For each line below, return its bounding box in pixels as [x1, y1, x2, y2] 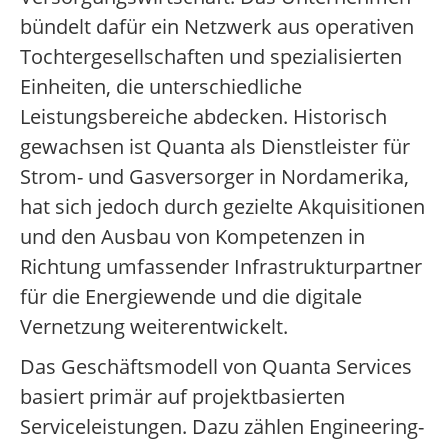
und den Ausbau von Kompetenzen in [20, 223, 365, 251]
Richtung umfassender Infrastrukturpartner [20, 253, 422, 281]
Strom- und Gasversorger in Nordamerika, [20, 163, 409, 191]
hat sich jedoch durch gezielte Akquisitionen [20, 193, 425, 221]
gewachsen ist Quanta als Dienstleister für [20, 133, 410, 161]
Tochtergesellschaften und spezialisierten [20, 43, 402, 71]
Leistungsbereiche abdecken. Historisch [20, 103, 387, 131]
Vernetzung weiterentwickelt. [20, 313, 288, 341]
